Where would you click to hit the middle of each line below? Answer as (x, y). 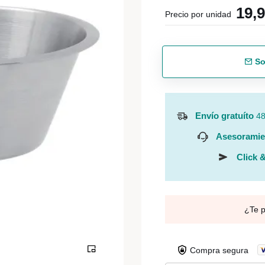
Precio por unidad (198, 14)
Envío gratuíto (224, 116)
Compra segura (219, 250)
